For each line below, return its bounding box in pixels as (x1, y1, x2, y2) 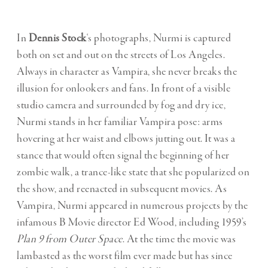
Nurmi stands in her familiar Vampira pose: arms (17, 114, 223, 129)
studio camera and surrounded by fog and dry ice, (17, 98, 226, 112)
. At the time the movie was (122, 232, 236, 246)
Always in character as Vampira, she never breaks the (17, 64, 237, 79)
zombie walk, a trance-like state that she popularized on (17, 165, 249, 179)
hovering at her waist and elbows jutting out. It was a (17, 131, 235, 146)
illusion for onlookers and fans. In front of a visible (17, 81, 230, 96)
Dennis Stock (28, 31, 87, 45)
